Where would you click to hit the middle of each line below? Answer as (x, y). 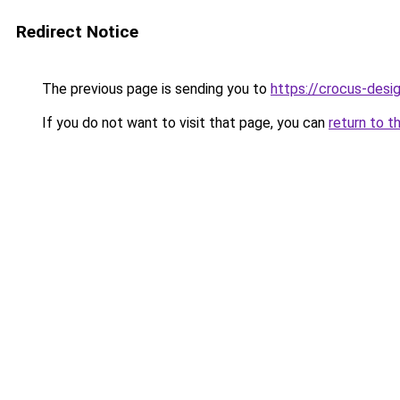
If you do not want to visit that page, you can (183, 123)
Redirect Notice (77, 32)
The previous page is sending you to (154, 89)
